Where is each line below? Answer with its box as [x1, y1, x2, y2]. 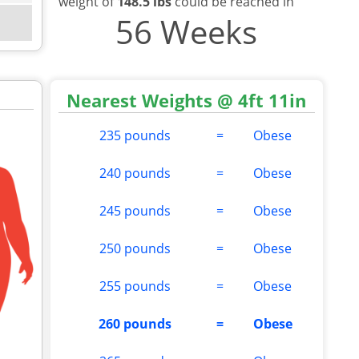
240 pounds [99, 163, 171, 182]
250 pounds [99, 239, 171, 257]
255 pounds [99, 276, 171, 295]
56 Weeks [115, 9, 258, 54]
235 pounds [99, 126, 171, 144]
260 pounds [98, 314, 171, 333]
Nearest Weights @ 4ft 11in [67, 87, 307, 112]
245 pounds [99, 201, 171, 220]
